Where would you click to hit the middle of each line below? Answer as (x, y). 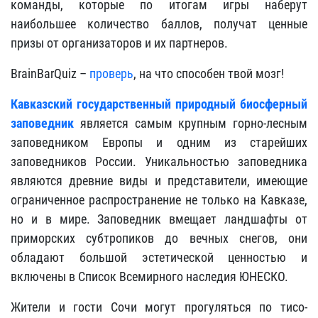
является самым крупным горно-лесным (191, 123)
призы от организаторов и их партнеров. (119, 43)
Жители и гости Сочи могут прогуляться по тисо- (159, 307)
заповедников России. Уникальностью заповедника (159, 161)
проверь (111, 73)
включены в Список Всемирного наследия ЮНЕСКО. (149, 276)
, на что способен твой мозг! (209, 73)
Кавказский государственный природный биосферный (159, 104)
